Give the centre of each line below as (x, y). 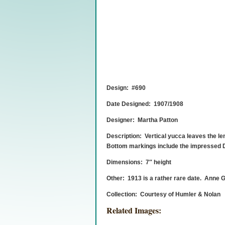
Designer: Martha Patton (142, 120)
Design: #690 (126, 88)
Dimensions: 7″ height (139, 162)
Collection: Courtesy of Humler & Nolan (163, 194)
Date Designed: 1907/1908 (145, 104)
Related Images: (134, 210)
